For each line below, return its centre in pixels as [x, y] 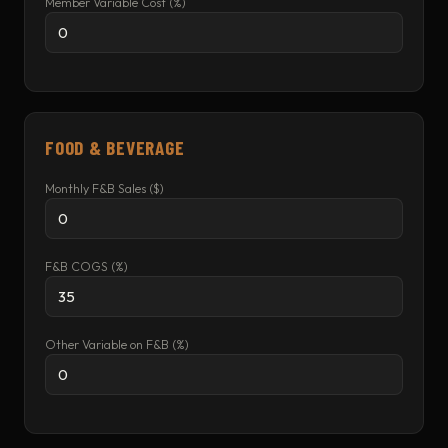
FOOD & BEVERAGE [115, 147]
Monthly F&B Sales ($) [104, 188]
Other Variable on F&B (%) [117, 344]
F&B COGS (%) [86, 266]
